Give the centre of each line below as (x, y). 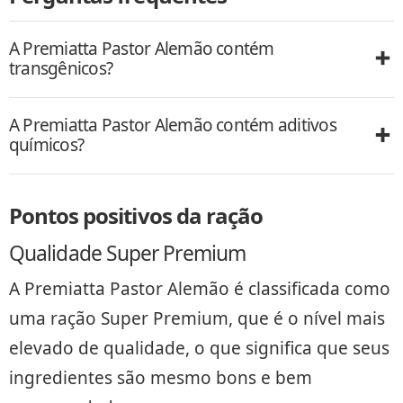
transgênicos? (61, 68)
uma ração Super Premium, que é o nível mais (197, 318)
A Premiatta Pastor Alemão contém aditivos (173, 125)
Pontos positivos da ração (136, 216)
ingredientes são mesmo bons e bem (161, 377)
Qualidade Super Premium (128, 253)
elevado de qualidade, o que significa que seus (199, 348)
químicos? (47, 145)
